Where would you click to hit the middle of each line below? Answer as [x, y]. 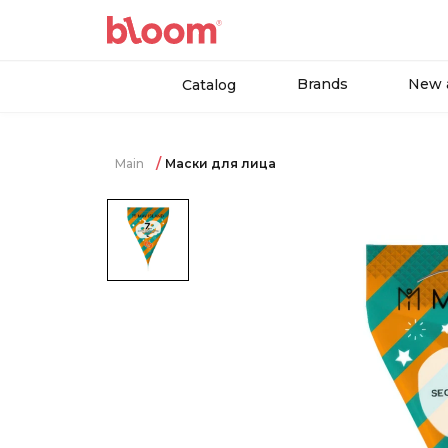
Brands [322, 84]
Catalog [209, 85]
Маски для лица [220, 164]
